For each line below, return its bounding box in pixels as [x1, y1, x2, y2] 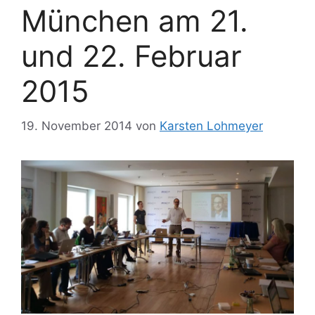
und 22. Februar [21, 38, 242, 75]
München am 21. [21, 3, 248, 39]
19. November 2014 [21, 118, 132, 133]
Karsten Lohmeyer [160, 118, 263, 133]
